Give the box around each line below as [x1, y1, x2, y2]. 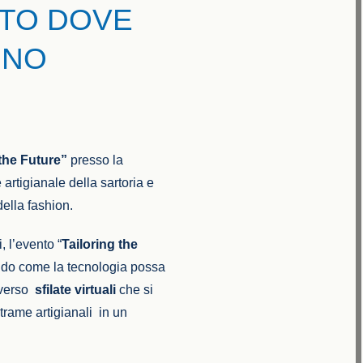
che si [116, 283, 154, 297]
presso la [70, 153, 124, 167]
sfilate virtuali [35, 283, 117, 297]
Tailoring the [62, 237, 139, 251]
